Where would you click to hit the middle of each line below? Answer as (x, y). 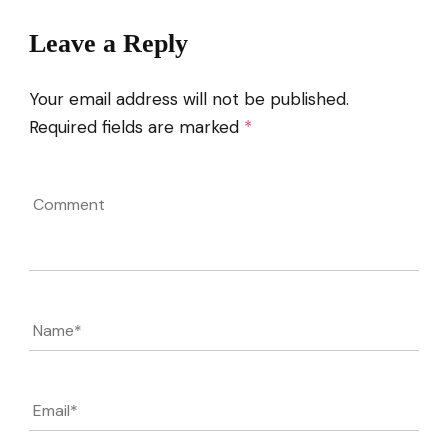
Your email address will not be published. (189, 99)
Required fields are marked (136, 127)
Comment (68, 229)
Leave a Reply (108, 44)
